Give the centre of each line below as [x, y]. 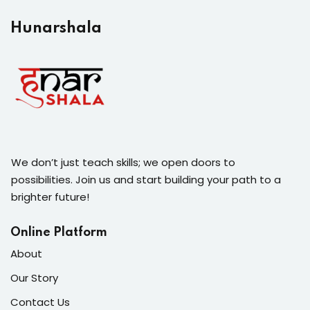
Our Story [34, 277]
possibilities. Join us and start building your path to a [146, 179]
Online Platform [59, 232]
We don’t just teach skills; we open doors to [123, 162]
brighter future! [50, 197]
